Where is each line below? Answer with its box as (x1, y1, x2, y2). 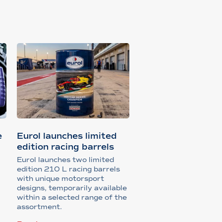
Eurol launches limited (16, 131, 117, 142)
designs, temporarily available (16, 184, 127, 193)
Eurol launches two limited (16, 156, 114, 165)
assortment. (16, 203, 62, 212)
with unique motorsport (16, 174, 104, 183)
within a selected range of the (16, 193, 127, 202)
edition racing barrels (16, 142, 114, 153)
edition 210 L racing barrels (16, 165, 120, 174)
